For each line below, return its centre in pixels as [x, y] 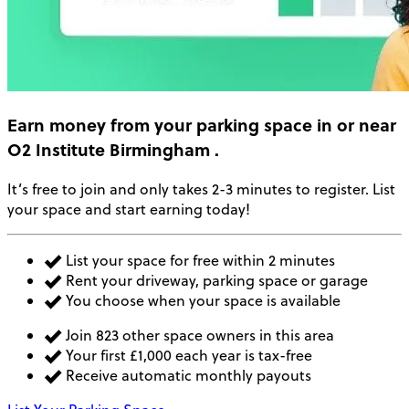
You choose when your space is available [201, 301]
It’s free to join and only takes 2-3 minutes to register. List [201, 189]
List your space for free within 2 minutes [199, 261]
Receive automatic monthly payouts [187, 376]
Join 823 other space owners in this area [198, 336]
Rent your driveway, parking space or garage [215, 281]
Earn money [57, 125]
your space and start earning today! [129, 210]
